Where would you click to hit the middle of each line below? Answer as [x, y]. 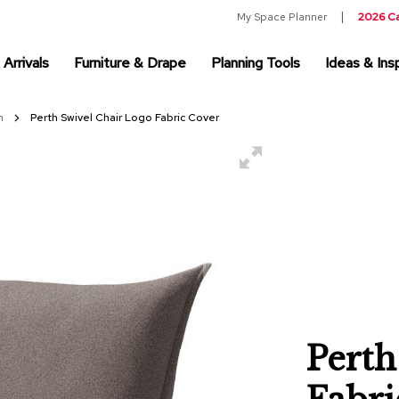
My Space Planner [282, 17]
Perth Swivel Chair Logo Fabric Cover [125, 118]
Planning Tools [256, 62]
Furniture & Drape [130, 62]
